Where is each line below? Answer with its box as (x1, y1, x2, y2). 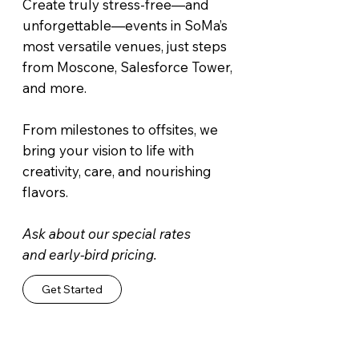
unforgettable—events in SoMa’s (22, 16, 228, 34)
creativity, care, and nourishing (22, 162, 212, 179)
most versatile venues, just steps (22, 37, 228, 54)
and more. (22, 79, 87, 96)
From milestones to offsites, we (22, 120, 219, 138)
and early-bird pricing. (22, 245, 158, 263)
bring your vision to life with (22, 141, 195, 159)
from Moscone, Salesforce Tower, (22, 58, 233, 75)
